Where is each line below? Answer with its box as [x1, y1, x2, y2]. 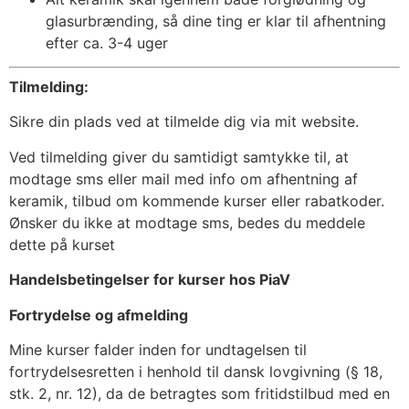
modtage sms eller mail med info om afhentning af [9, 169, 358, 188]
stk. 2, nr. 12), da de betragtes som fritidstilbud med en [9, 384, 390, 403]
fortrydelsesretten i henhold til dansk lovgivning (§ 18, [9, 362, 383, 381]
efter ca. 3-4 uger [46, 33, 168, 52]
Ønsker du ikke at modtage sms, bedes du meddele [9, 213, 365, 232]
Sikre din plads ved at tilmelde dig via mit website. [9, 112, 359, 131]
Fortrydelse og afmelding [9, 305, 188, 324]
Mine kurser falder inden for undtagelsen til [9, 341, 307, 359]
